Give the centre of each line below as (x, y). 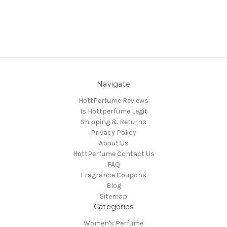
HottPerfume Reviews (113, 101)
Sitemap (113, 197)
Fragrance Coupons (113, 175)
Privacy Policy (113, 133)
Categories (113, 207)
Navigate (113, 84)
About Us (113, 143)
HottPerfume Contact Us (113, 154)
